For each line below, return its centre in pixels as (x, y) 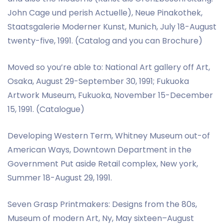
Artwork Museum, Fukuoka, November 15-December (110, 95)
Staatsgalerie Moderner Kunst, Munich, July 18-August (112, 26)
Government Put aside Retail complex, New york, (103, 163)
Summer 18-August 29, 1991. (60, 177)
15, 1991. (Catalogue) (46, 109)
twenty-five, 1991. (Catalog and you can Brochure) (105, 40)
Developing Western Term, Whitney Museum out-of (109, 135)
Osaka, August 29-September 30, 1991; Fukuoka (98, 81)
